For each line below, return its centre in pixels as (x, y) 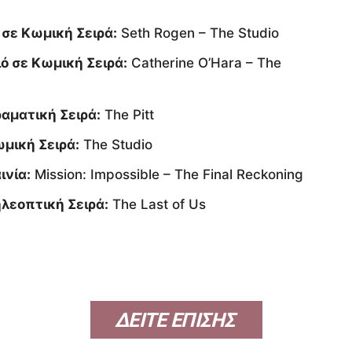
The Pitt (127, 115)
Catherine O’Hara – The (204, 63)
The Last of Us (157, 205)
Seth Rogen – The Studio (198, 33)
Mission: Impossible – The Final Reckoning (167, 175)
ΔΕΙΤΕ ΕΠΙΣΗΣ (174, 321)
